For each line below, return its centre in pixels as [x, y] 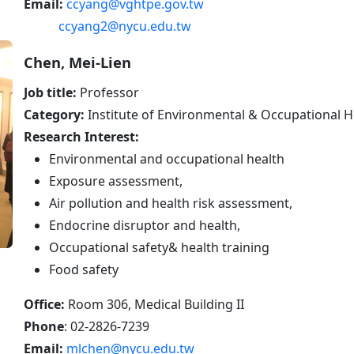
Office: [44, 305]
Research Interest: [81, 137]
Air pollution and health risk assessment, [171, 203]
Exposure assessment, [116, 181]
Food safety [84, 270]
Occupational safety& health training [159, 248]
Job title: [50, 93]
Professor [108, 93]
